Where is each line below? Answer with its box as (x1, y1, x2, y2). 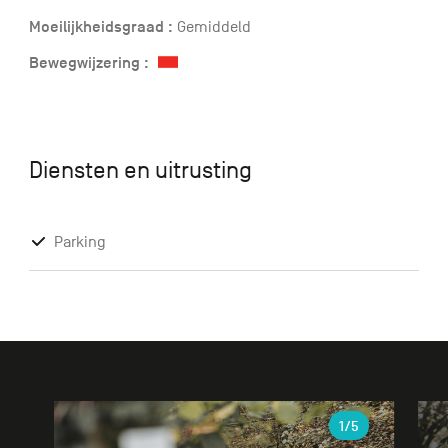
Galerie (27, 403, 80, 424)
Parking (53, 232, 106, 251)
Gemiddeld (172, 17, 251, 36)
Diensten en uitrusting (28, 156, 252, 183)
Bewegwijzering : (28, 52, 149, 73)
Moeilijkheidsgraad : (28, 16, 173, 37)
